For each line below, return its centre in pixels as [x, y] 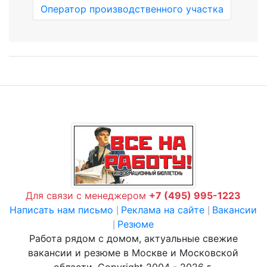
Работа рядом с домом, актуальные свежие [133, 238]
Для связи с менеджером [88, 195]
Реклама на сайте [163, 210]
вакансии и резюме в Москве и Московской [133, 253]
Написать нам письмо [62, 210]
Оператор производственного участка [132, 9]
